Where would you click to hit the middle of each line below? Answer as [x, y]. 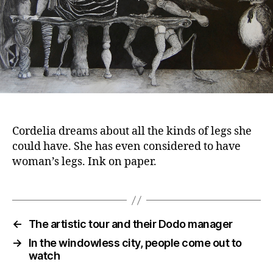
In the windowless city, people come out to [135, 243]
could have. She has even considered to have [126, 147]
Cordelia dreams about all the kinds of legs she [132, 132]
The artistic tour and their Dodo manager [130, 224]
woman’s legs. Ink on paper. [84, 162]
